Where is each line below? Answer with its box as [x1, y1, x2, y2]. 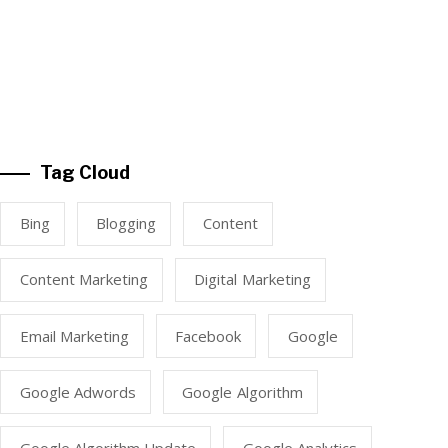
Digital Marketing [194, 269, 311, 290]
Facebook [175, 325, 242, 346]
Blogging [96, 213, 156, 234]
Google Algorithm [182, 381, 303, 402]
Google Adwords [19, 381, 136, 402]
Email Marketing [19, 325, 129, 346]
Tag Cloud [40, 161, 131, 183]
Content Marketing [19, 269, 148, 290]
